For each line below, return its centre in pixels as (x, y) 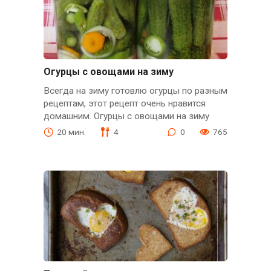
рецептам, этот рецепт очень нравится (124, 103)
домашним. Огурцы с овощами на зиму (127, 116)
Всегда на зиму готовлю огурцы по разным (135, 90)
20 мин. (71, 132)
